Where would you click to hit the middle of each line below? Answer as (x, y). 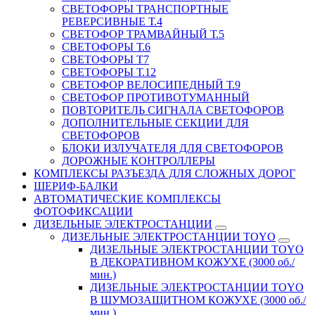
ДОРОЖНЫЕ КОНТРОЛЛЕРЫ (139, 160)
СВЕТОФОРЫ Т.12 (109, 72)
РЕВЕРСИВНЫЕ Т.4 (112, 21)
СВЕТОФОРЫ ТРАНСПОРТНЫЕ (145, 8)
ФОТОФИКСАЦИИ (83, 211)
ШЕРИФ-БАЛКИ (76, 186)
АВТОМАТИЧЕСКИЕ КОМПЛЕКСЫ (127, 198)
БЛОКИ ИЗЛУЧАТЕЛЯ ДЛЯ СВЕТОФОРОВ (173, 148)
